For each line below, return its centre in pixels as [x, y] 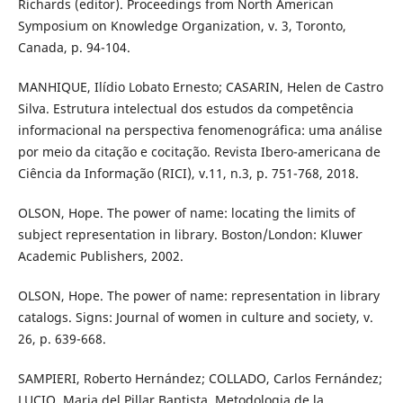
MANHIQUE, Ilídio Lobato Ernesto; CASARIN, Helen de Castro [200, 86]
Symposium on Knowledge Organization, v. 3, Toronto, [182, 25]
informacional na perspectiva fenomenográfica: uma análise [200, 130]
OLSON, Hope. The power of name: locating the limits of [186, 212]
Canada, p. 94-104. [74, 47]
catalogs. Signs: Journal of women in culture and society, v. [195, 317]
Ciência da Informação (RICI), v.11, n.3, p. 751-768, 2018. [188, 173]
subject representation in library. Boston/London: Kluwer [190, 234]
